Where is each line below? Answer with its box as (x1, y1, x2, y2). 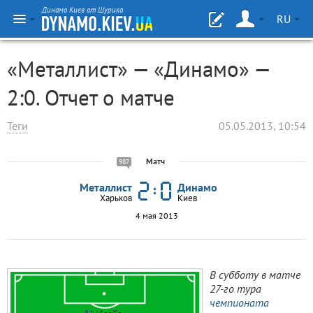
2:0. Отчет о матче (7, 83, 175, 112)
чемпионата (210, 296, 269, 310)
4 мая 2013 (135, 210, 178, 221)
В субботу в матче (210, 268, 300, 282)
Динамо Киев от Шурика (42, 5, 123, 15)
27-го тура (210, 282, 261, 296)
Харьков (100, 192, 132, 203)
